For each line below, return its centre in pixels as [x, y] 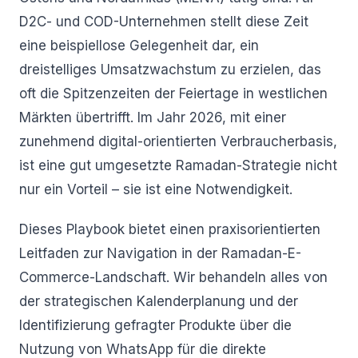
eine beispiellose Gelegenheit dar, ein [139, 46]
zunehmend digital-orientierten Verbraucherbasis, [178, 141]
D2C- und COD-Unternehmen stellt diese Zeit [164, 22]
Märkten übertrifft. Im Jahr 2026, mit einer [153, 117]
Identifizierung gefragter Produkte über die [155, 325]
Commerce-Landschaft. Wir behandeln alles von [173, 277]
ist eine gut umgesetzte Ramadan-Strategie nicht [178, 165]
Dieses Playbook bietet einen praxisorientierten [170, 229]
